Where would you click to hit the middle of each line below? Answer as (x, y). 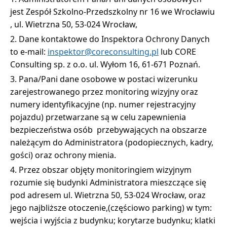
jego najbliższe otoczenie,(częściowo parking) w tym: (111, 207)
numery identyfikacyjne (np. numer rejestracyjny (103, 104)
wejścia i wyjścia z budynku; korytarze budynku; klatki (113, 220)
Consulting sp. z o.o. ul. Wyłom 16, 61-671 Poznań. (105, 64)
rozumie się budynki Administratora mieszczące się (108, 182)
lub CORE (177, 51)
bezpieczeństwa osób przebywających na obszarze (108, 129)
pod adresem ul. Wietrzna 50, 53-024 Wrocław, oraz (108, 195)
